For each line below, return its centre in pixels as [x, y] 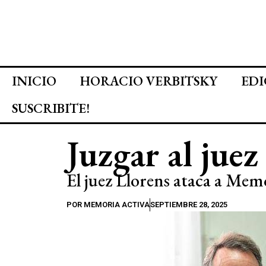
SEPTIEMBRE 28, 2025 [189, 205]
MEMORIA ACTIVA [116, 205]
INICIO [34, 81]
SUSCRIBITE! [51, 108]
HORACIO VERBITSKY [149, 81]
